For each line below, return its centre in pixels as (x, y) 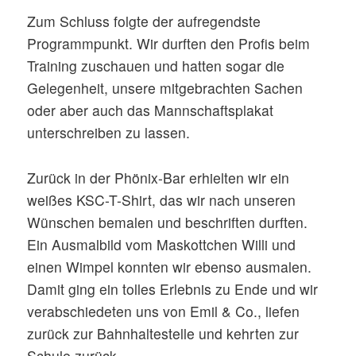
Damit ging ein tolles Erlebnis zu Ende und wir (173, 289)
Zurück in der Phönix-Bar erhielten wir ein (159, 178)
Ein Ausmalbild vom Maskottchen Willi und (162, 244)
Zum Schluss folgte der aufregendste (144, 21)
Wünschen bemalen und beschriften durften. (168, 222)
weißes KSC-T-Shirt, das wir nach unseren (162, 200)
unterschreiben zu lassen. (109, 133)
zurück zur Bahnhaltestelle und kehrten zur (163, 333)
